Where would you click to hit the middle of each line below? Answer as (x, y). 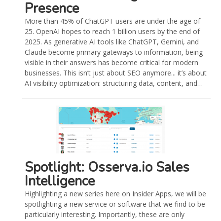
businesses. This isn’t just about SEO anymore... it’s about (116, 73)
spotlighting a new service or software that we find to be (115, 204)
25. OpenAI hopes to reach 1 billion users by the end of (112, 32)
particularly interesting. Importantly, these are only (105, 215)
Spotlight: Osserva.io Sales (107, 168)
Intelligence (60, 182)
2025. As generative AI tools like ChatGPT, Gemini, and (112, 42)
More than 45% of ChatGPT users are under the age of (113, 21)
